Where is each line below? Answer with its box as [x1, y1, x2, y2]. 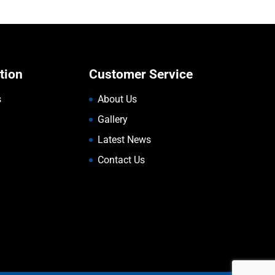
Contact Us [97, 153, 145, 166]
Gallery [97, 113, 128, 125]
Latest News [97, 133, 151, 145]
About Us [97, 93, 137, 105]
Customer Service [88, 66, 193, 82]
